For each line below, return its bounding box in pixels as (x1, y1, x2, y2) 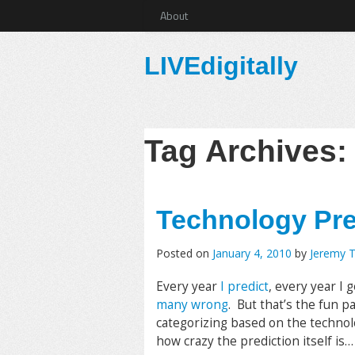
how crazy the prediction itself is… (156, 333, 353, 349)
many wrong (156, 296, 228, 313)
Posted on (156, 246, 212, 261)
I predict (220, 278, 269, 295)
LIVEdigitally (144, 52, 298, 80)
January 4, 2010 (212, 246, 292, 261)
